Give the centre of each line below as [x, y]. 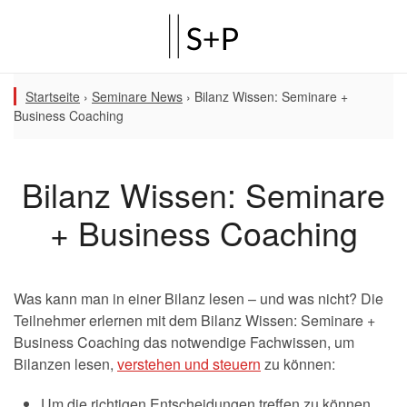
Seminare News [137, 96]
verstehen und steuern [189, 364]
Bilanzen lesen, [65, 364]
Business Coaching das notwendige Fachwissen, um [184, 342]
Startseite [53, 96]
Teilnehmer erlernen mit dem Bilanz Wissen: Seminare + [194, 320]
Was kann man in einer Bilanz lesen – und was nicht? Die [199, 298]
